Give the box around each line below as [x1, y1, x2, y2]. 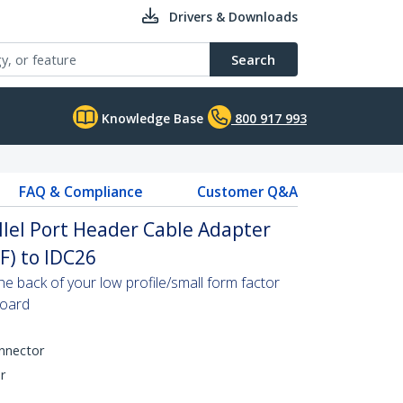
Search [231, 50, 275, 68]
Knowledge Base [98, 110, 203, 127]
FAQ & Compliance [18, 182, 143, 201]
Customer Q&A [196, 182, 298, 201]
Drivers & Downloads [169, 8, 298, 25]
